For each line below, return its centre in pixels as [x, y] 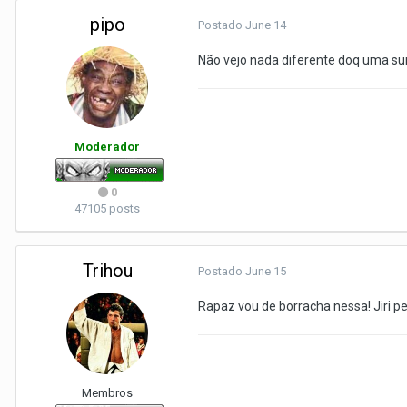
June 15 [266, 271]
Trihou [107, 271]
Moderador [107, 147]
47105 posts [107, 208]
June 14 [266, 25]
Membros [107, 393]
